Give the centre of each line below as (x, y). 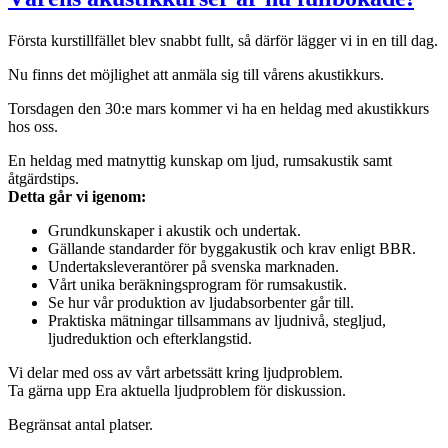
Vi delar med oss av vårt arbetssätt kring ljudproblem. (175, 372)
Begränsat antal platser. (80, 424)
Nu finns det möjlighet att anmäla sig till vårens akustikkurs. (196, 74)
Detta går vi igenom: (77, 196)
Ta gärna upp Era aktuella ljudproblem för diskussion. (177, 390)
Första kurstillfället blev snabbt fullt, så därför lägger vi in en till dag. (223, 40)
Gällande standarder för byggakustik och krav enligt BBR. (232, 248)
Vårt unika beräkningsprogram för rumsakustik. (197, 284)
